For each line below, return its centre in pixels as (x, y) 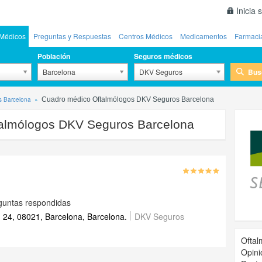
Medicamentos (204, 36)
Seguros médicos (163, 56)
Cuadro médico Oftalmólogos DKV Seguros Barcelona (128, 99)
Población (54, 56)
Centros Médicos (146, 36)
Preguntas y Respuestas (72, 36)
